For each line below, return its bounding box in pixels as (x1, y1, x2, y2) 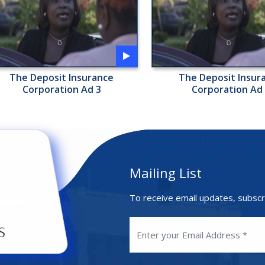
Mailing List (130, 163, 202, 182)
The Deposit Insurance (9, 70, 114, 84)
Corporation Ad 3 (22, 82, 101, 96)
